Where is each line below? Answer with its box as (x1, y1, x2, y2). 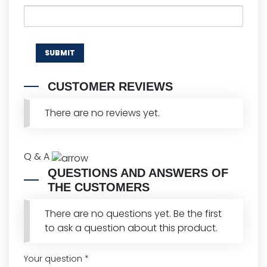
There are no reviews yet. (44, 106, 160, 120)
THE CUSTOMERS (48, 181, 150, 194)
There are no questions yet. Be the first (44, 207, 222, 221)
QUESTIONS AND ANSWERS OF (48, 166, 228, 180)
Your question (24, 253, 85, 265)
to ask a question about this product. (44, 221, 218, 235)
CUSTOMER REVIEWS (48, 80, 173, 94)
